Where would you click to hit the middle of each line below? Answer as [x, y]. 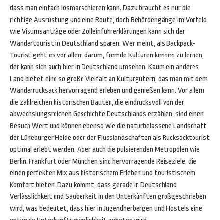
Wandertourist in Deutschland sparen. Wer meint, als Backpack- [103, 43]
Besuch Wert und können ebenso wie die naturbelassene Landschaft [108, 126]
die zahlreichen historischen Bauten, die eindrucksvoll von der [97, 102]
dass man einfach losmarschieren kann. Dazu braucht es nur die [100, 8]
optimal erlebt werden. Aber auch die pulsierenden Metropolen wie [105, 150]
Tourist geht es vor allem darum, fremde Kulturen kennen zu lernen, [107, 55]
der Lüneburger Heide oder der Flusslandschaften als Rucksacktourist [110, 138]
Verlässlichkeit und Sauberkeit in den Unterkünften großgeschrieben [108, 197]
